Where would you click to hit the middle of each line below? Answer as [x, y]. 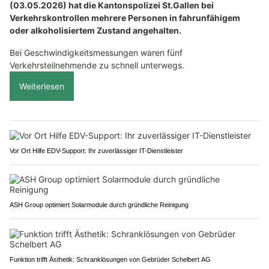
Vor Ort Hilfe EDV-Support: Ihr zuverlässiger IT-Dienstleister [96, 151]
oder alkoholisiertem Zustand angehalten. [95, 31]
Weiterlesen [42, 86]
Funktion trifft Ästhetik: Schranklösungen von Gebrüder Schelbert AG [110, 260]
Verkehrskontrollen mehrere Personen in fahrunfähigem [125, 18]
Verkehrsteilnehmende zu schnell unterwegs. [97, 65]
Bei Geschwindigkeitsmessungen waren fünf [96, 53]
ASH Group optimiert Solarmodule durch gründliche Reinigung [99, 205]
